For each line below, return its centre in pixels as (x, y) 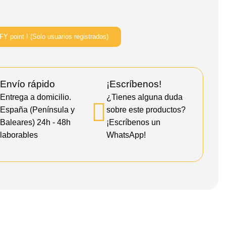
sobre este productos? (146, 109)
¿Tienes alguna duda (145, 97)
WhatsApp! (126, 135)
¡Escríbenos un (134, 122)
